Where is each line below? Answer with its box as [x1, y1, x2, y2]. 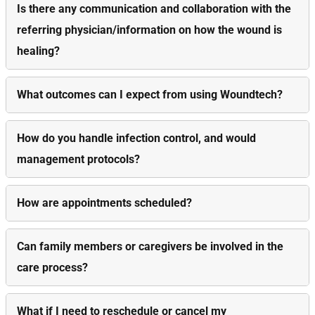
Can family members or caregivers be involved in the [17, 239, 283, 253]
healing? [17, 44, 60, 58]
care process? [17, 260, 88, 274]
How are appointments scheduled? [17, 195, 192, 210]
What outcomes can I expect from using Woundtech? [17, 87, 283, 101]
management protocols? [17, 152, 140, 166]
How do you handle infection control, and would [17, 131, 256, 145]
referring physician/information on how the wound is [17, 22, 282, 37]
